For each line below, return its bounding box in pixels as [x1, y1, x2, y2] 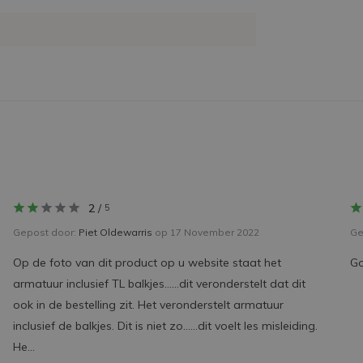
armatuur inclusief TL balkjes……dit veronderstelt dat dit [12, 276, 305, 291]
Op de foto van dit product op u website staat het [12, 255, 281, 270]
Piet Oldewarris [78, 226, 152, 238]
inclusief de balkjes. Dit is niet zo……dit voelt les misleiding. [12, 318, 318, 333]
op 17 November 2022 [152, 226, 259, 238]
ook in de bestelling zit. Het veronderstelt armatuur [12, 297, 284, 312]
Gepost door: [12, 226, 79, 238]
